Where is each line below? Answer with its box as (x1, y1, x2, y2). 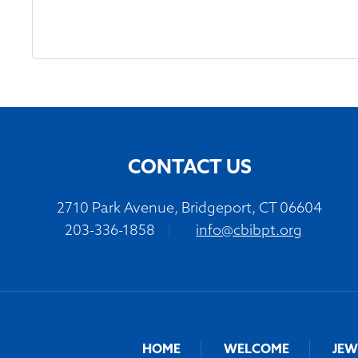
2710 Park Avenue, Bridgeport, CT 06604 (57, 201, 323, 217)
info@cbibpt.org (196, 224, 303, 240)
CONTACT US (127, 159, 252, 179)
